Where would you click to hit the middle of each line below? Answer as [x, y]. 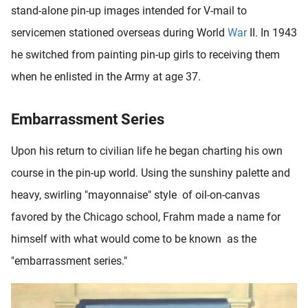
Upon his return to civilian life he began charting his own [147, 151]
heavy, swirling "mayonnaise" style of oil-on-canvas [135, 195]
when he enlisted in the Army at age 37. [106, 76]
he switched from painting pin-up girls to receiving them [145, 54]
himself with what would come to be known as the [134, 239]
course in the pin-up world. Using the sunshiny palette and [151, 173]
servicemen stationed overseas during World [119, 32]
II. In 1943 [272, 32]
